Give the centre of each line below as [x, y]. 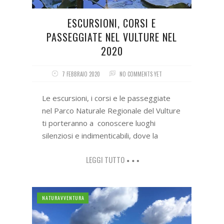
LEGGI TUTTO [105, 160]
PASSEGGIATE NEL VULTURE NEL [112, 37]
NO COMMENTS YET [140, 74]
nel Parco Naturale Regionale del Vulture [111, 111]
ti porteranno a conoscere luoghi [99, 123]
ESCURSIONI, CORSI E [112, 23]
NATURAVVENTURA [63, 198]
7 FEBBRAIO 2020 [81, 74]
